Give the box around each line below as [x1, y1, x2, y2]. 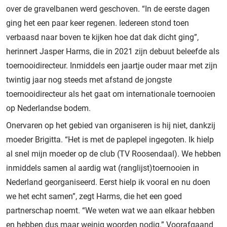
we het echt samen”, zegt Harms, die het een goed [6, 191, 182, 201]
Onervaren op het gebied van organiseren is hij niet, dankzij [6, 120, 215, 130]
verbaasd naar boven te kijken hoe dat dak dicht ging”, [6, 32, 199, 42]
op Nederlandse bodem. [6, 103, 91, 113]
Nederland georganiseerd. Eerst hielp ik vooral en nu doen [6, 177, 210, 187]
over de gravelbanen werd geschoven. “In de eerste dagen [6, 4, 210, 14]
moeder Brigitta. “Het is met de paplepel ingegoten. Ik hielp [6, 134, 214, 144]
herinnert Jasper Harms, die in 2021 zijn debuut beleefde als [6, 46, 219, 56]
